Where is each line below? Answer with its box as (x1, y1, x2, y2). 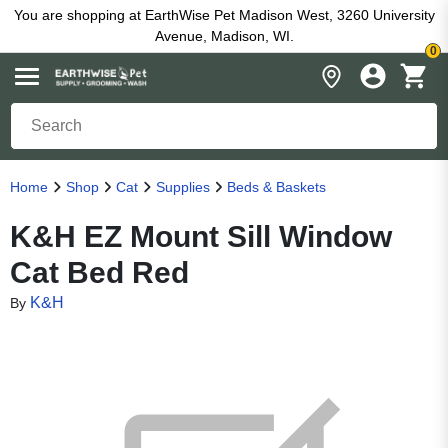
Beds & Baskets (227, 179, 326, 195)
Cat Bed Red (10, 256, 189, 289)
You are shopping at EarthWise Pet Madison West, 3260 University (13, 7, 435, 23)
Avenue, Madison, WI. (154, 28, 294, 44)
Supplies (155, 179, 210, 195)
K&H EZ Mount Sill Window (10, 220, 392, 253)
